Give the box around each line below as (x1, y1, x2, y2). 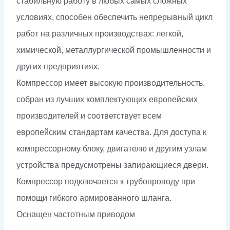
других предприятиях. (16, 62, 100, 71)
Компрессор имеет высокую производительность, (16, 78, 205, 87)
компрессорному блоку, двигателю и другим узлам (16, 144, 207, 153)
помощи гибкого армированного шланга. (16, 193, 171, 202)
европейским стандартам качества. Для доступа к (16, 127, 206, 137)
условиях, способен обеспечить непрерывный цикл (16, 12, 213, 22)
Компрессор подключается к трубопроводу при (16, 177, 195, 186)
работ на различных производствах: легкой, (16, 29, 183, 38)
